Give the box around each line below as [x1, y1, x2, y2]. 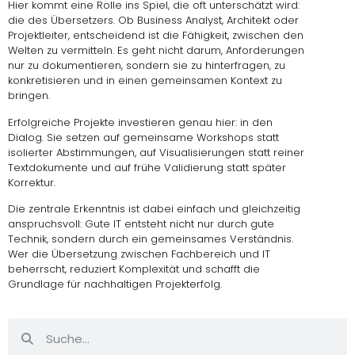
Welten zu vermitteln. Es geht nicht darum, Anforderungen [8, 43, 304, 59]
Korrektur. [8, 174, 55, 190]
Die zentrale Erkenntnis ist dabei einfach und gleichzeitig [8, 200, 300, 216]
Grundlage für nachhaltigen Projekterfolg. [8, 276, 222, 292]
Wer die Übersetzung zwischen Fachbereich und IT [8, 246, 270, 261]
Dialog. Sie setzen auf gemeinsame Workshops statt [8, 129, 279, 145]
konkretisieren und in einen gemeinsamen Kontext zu [8, 73, 282, 89]
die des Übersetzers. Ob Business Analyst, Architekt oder [8, 13, 299, 29]
